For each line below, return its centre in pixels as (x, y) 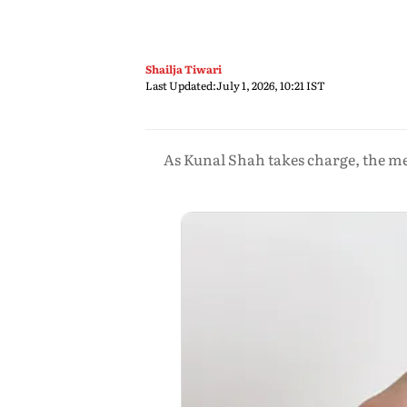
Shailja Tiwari (184, 69)
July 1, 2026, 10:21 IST (271, 85)
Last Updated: (181, 85)
